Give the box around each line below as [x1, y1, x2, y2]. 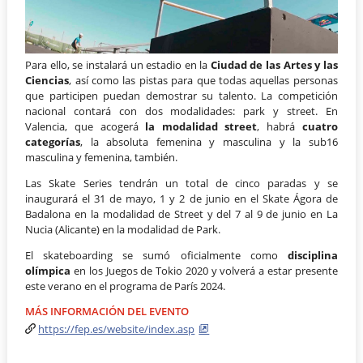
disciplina [287, 247, 338, 263]
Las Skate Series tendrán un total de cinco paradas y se [25, 176, 338, 191]
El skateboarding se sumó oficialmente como [25, 247, 288, 263]
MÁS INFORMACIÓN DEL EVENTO [25, 303, 190, 318]
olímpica [25, 263, 71, 278]
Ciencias [25, 73, 70, 88]
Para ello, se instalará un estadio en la [25, 58, 211, 73]
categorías [25, 135, 81, 150]
